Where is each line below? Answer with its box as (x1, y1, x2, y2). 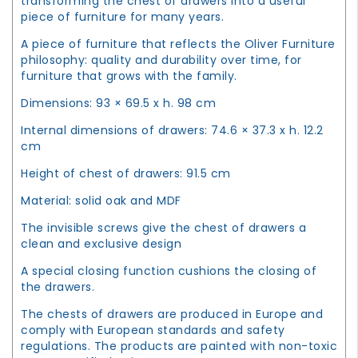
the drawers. (21, 278, 94, 295)
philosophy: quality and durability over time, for (21, 51, 302, 68)
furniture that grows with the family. (21, 67, 237, 84)
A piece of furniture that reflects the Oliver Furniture (21, 35, 336, 52)
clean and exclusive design (21, 235, 181, 252)
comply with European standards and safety (21, 321, 285, 338)
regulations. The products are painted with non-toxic (21, 337, 337, 354)
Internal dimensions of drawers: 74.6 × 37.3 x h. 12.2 (21, 121, 324, 138)
